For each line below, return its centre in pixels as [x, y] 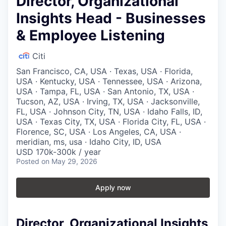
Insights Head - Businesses [111, 18]
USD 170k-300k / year [59, 152]
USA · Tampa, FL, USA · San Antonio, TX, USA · [105, 91]
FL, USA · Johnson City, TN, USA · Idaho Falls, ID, [109, 111]
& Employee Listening [91, 35]
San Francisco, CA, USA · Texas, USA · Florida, [104, 71]
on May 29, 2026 [69, 161]
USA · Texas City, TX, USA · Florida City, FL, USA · [111, 121]
